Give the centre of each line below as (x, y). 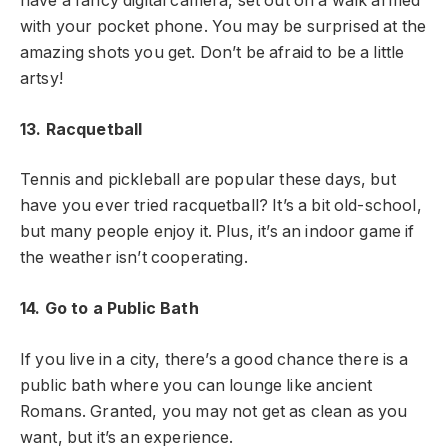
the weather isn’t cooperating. (136, 258)
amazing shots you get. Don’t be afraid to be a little (212, 53)
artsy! (41, 79)
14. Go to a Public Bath (109, 308)
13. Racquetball (81, 129)
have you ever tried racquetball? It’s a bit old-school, (221, 206)
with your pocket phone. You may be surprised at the (223, 27)
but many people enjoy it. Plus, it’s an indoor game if (217, 232)
